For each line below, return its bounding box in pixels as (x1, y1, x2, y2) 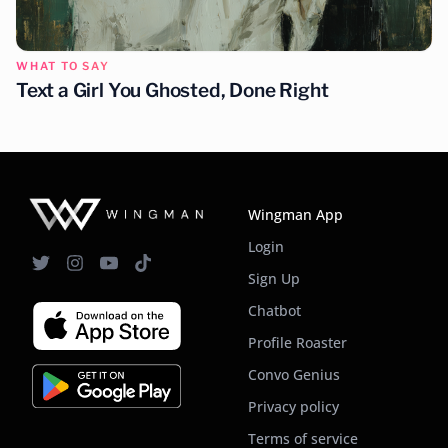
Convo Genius (248, 365, 340, 385)
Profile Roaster (248, 333, 347, 353)
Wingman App (248, 205, 343, 225)
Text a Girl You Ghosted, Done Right (16, 79, 329, 103)
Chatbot (248, 301, 301, 321)
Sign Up (248, 269, 300, 289)
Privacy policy (248, 397, 339, 417)
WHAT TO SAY (16, 59, 110, 74)
